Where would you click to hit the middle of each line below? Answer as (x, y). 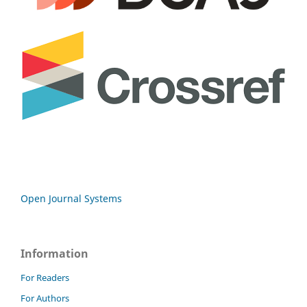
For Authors (45, 298)
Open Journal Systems (71, 199)
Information (54, 254)
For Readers (45, 278)
